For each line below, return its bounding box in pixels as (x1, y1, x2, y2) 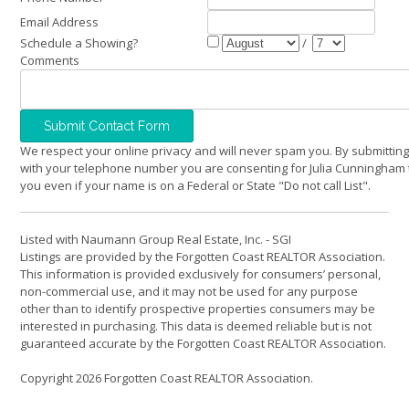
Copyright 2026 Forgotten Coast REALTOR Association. (20, 370, 313, 387)
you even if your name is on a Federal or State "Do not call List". (20, 176, 371, 194)
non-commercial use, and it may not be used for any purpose (20, 282, 358, 299)
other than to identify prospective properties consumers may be (20, 299, 375, 317)
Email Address (20, 13, 99, 30)
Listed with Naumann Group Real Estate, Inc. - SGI (20, 230, 291, 247)
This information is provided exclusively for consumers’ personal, (20, 265, 381, 282)
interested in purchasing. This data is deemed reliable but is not (20, 317, 372, 334)
